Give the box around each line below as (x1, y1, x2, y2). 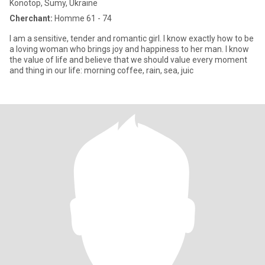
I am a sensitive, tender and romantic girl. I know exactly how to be (9, 34, 254, 43)
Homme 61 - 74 (53, 14, 112, 23)
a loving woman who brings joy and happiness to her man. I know (9, 44, 249, 54)
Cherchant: (9, 14, 53, 23)
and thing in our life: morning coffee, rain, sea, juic (9, 66, 193, 75)
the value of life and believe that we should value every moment (9, 55, 247, 64)
